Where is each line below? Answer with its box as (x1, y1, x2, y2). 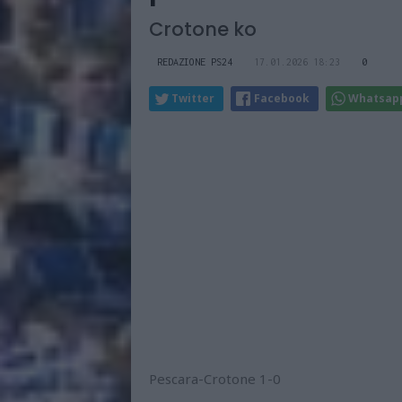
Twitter (171, 90, 214, 106)
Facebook (254, 90, 310, 106)
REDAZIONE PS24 (157, 56, 232, 67)
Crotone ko (149, 15, 257, 42)
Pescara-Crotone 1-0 (149, 369, 281, 388)
